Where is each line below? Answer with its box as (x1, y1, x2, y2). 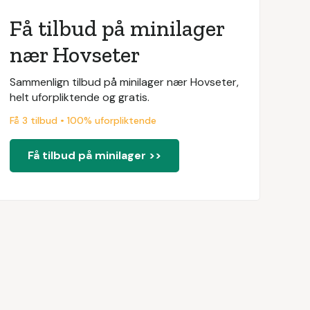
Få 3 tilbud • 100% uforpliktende (9, 114, 156, 127)
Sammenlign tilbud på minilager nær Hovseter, (9, 75, 239, 89)
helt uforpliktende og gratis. (9, 90, 149, 104)
